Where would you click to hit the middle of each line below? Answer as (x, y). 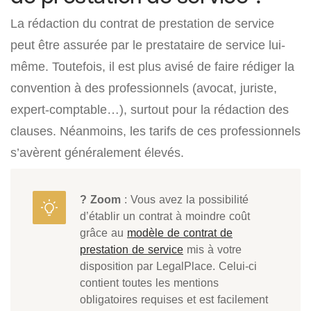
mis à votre (212, 249)
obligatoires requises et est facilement (174, 299)
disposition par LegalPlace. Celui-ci (168, 266)
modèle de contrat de (180, 232)
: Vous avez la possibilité (186, 199)
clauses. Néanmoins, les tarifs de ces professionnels (155, 131)
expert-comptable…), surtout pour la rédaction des (150, 109)
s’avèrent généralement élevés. (97, 152)
